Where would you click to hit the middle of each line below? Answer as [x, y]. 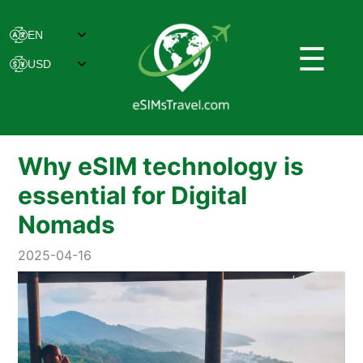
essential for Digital [133, 195]
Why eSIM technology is [161, 166]
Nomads [67, 224]
